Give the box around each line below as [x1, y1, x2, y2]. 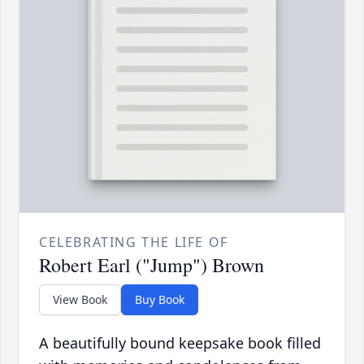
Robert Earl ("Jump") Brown [39, 252, 264, 279]
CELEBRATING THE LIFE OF [39, 233, 228, 252]
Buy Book [135, 292, 184, 308]
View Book [53, 292, 107, 308]
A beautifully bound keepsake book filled [39, 333, 321, 353]
